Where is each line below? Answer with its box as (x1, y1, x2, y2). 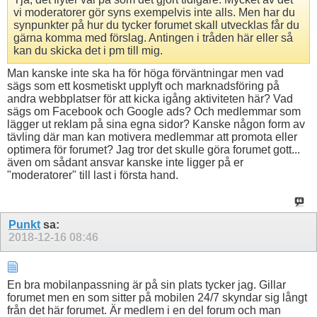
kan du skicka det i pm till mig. (13, 44, 163, 57)
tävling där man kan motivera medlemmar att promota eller (7, 130, 297, 143)
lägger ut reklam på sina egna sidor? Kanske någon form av (7, 117, 305, 130)
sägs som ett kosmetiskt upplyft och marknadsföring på (7, 79, 279, 92)
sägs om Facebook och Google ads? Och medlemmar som (7, 105, 301, 117)
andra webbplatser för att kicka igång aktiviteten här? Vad (7, 92, 293, 105)
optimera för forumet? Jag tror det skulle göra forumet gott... (7, 143, 300, 156)
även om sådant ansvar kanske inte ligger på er (7, 156, 243, 168)
